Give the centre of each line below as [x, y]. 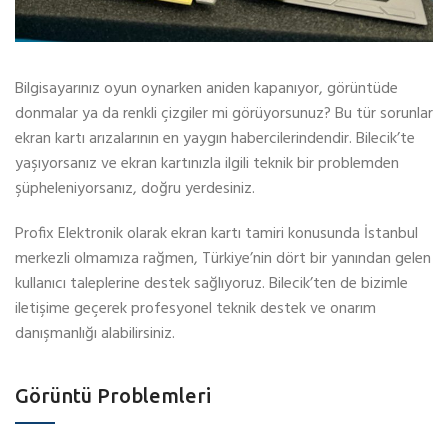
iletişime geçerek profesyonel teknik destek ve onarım [195, 309]
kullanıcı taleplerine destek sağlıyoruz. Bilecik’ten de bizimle [211, 284]
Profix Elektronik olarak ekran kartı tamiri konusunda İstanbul [216, 234]
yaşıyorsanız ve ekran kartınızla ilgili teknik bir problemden [207, 164]
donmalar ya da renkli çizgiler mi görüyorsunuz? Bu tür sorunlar [224, 114]
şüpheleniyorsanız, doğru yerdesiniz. [135, 189]
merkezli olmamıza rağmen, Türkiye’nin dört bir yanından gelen [223, 259]
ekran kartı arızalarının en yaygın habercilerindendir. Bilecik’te [215, 139]
